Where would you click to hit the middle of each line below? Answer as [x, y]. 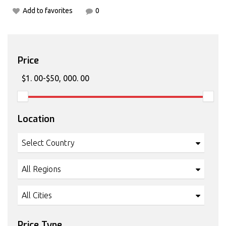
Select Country [48, 143]
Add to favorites [48, 11]
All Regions [41, 169]
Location [36, 119]
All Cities [37, 195]
